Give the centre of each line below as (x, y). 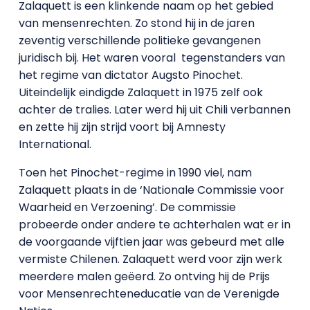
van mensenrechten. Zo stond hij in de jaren (136, 23)
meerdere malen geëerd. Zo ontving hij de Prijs (144, 276)
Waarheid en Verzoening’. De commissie (127, 207)
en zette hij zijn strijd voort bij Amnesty (122, 127)
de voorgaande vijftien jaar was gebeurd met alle (151, 242)
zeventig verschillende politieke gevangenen (139, 40)
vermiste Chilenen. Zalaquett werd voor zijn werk (150, 259)
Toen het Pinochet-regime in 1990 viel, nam (135, 173)
